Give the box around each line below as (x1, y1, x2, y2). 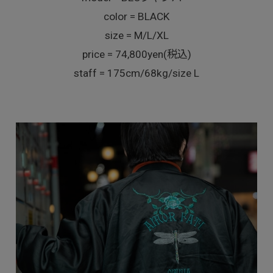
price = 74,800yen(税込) (82, 48, 191, 60)
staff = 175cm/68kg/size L (74, 66, 199, 79)
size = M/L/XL (104, 29, 169, 41)
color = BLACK (104, 10, 169, 23)
